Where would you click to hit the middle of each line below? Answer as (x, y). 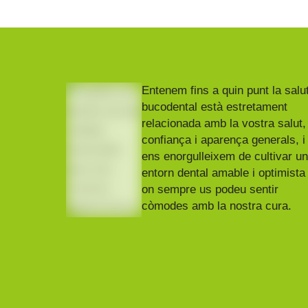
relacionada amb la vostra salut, (224, 123)
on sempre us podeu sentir (210, 189)
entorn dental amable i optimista (224, 173)
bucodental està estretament (215, 107)
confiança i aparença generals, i (224, 140)
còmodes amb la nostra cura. (217, 206)
